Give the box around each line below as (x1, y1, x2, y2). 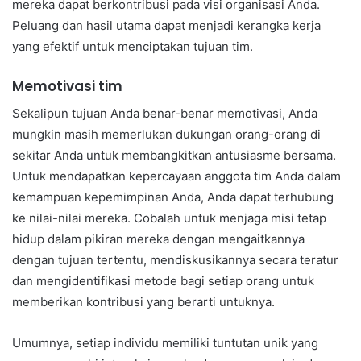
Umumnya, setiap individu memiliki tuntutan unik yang (12, 334, 318, 351)
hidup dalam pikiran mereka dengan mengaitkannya (12, 230, 305, 247)
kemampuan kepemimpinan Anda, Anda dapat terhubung (12, 189, 334, 205)
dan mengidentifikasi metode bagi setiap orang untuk (12, 272, 314, 288)
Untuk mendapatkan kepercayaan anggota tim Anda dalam (12, 168, 341, 184)
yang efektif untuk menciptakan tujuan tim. (12, 39, 253, 55)
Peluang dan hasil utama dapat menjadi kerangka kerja (12, 18, 321, 34)
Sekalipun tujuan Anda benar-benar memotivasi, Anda (12, 105, 317, 121)
